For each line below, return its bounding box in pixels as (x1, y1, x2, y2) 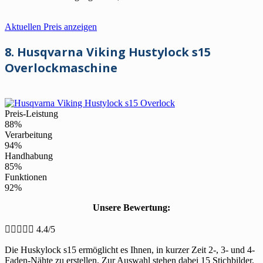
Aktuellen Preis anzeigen (5, 21, 97, 32)
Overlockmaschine (5, 59, 117, 76)
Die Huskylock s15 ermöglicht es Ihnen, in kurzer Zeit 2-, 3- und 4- (5, 244, 255, 255)
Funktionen (5, 171, 47, 182)
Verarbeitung (5, 129, 52, 140)
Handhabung (5, 150, 53, 161)
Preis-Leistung (5, 108, 58, 119)
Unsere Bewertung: (93, 202, 170, 213)
